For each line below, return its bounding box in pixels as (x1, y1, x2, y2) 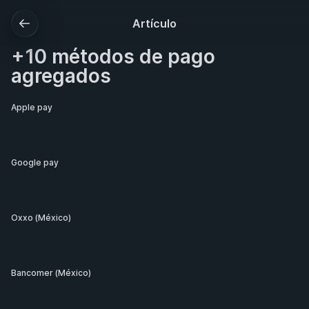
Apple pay (11, 102, 54, 112)
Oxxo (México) (11, 212, 71, 223)
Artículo (132, 17, 177, 30)
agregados (11, 64, 111, 88)
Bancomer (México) (11, 268, 91, 278)
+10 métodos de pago (11, 45, 215, 68)
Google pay (11, 157, 61, 168)
